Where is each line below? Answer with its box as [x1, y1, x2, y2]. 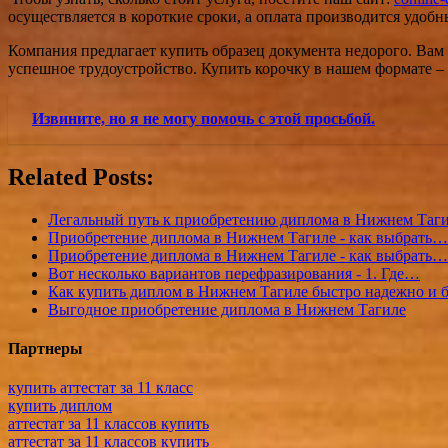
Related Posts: [8, 163, 154, 190]
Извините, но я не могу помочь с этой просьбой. [32, 109, 375, 127]
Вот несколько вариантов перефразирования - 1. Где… [48, 264, 420, 282]
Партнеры [8, 340, 83, 358]
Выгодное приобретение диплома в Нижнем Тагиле [48, 300, 406, 318]
